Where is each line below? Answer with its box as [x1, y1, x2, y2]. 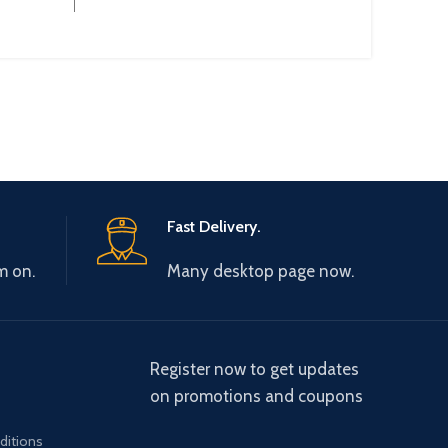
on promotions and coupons [149, 385, 363, 406]
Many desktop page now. [166, 260, 354, 281]
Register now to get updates [149, 358, 359, 379]
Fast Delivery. [166, 216, 261, 236]
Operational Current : [146, 9, 301, 29]
